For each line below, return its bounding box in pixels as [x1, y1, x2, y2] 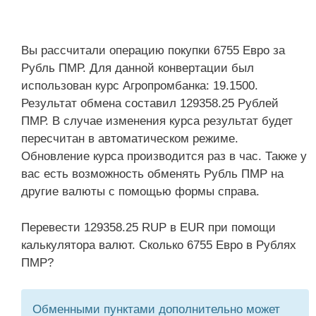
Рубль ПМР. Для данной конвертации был [21, 61, 254, 75]
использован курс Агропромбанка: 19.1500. [21, 79, 258, 92]
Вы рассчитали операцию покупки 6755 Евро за [21, 44, 285, 57]
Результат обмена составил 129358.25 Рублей [21, 97, 279, 110]
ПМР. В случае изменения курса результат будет [21, 114, 293, 128]
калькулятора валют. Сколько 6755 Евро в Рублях [21, 238, 296, 252]
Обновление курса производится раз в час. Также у [21, 150, 307, 163]
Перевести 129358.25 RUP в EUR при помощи [21, 220, 276, 234]
